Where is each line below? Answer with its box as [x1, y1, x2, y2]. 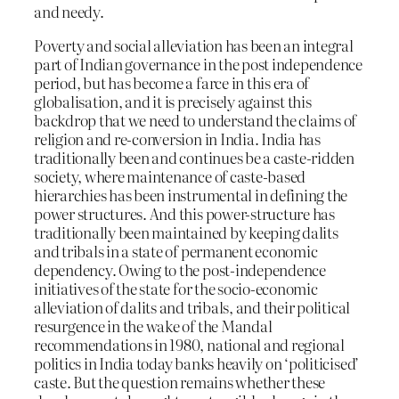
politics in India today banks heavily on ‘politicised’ [34, 351, 360, 374]
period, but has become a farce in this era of [34, 70, 310, 94]
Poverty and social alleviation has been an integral [34, 33, 354, 56]
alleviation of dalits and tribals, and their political [34, 295, 351, 318]
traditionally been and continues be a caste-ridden [34, 145, 355, 168]
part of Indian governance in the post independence [34, 52, 363, 75]
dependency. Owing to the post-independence [34, 257, 326, 281]
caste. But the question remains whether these [34, 370, 326, 393]
